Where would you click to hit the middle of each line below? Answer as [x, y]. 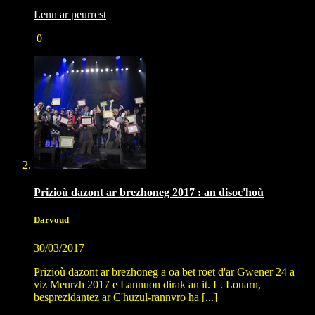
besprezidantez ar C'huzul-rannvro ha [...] [126, 297]
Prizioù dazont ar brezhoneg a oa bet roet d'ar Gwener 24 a [164, 271]
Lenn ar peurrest [70, 14]
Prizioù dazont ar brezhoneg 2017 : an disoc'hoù [149, 193]
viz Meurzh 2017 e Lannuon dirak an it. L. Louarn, [147, 284]
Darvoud [51, 220]
